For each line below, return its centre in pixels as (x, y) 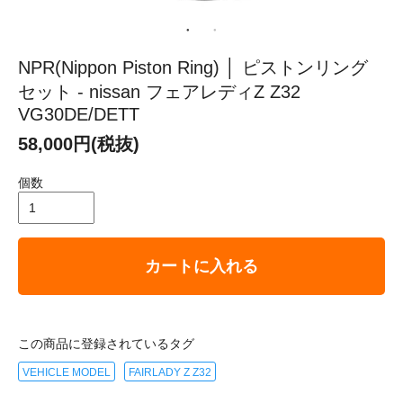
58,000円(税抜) (79, 143)
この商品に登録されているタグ (106, 343)
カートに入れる (201, 266)
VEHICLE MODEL (67, 372)
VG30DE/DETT (79, 114)
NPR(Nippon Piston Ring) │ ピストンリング (193, 67)
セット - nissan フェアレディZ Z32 (159, 91)
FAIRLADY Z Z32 (170, 372)
